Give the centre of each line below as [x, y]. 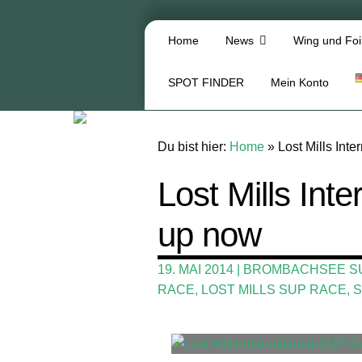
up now [210, 235]
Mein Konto [300, 83]
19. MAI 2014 [196, 270]
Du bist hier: [194, 146]
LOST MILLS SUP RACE [274, 290]
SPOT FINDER [206, 83]
